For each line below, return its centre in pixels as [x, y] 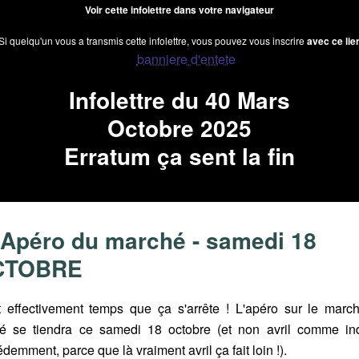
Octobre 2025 [179, 128]
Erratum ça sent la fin [179, 156]
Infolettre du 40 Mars [179, 100]
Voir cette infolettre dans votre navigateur [179, 10]
